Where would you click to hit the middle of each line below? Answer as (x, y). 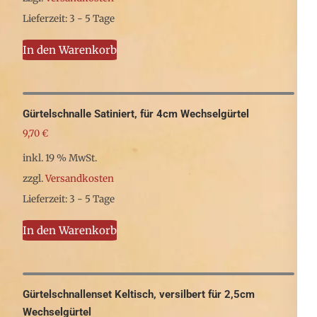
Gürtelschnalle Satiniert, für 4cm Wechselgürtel (136, 114)
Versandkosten (80, 178)
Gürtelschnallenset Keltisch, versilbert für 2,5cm (139, 294)
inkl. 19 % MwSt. (60, 158)
